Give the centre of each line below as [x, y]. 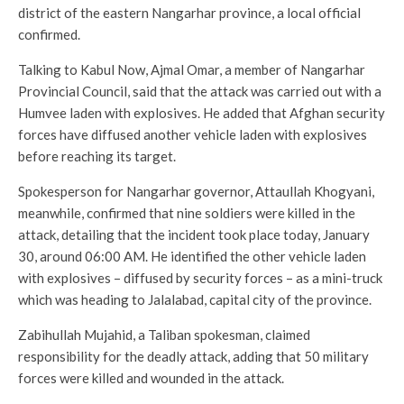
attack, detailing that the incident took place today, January [194, 234]
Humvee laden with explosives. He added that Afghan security [202, 113]
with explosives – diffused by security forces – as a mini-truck [200, 278]
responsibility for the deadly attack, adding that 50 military [193, 356]
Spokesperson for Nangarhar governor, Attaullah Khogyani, [196, 191]
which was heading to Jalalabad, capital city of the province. [195, 299]
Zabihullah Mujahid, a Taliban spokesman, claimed [164, 335]
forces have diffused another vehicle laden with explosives [193, 134]
